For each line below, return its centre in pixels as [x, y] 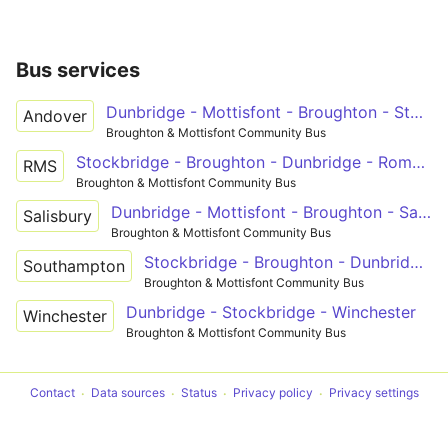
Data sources [127, 393]
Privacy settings [373, 393]
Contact [52, 393]
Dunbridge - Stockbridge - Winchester [271, 311]
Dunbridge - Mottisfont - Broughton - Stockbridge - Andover [416, 111]
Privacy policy [272, 393]
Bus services [78, 69]
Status [198, 393]
